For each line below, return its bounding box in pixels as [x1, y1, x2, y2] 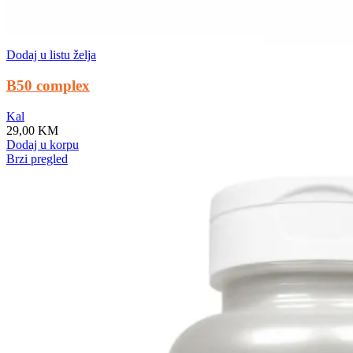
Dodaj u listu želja [6, 48, 96, 62]
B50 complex [6, 77, 90, 95]
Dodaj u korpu [6, 137, 79, 151]
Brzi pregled [6, 151, 68, 165]
